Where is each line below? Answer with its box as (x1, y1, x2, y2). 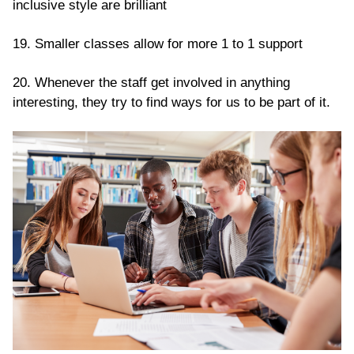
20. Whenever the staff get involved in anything (13, 74, 290, 90)
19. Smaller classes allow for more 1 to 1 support (13, 36, 303, 51)
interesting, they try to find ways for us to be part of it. (13, 94, 330, 110)
